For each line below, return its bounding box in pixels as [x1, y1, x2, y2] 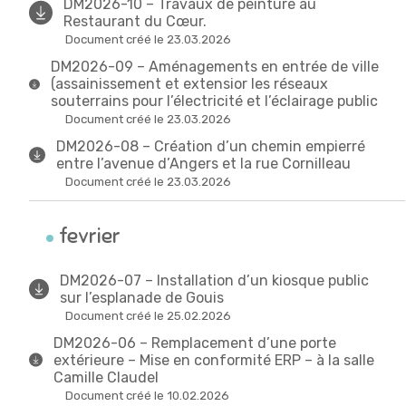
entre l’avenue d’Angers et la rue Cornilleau [55, 155, 351, 173]
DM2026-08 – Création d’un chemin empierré [55, 138, 365, 156]
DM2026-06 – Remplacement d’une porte [53, 333, 337, 352]
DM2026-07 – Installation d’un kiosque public [60, 271, 370, 289]
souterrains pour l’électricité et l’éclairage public [50, 92, 378, 111]
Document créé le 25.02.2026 [65, 308, 231, 323]
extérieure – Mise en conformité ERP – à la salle [53, 351, 375, 369]
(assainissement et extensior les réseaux [50, 75, 328, 93]
